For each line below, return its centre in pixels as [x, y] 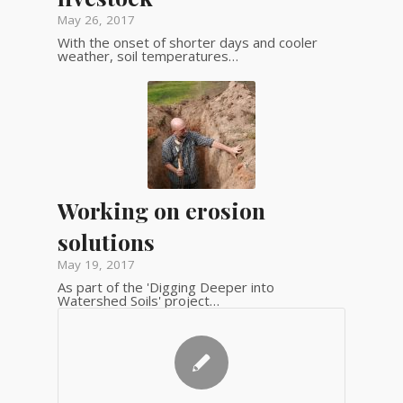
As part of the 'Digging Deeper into [166, 287]
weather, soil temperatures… [148, 55]
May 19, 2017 [96, 264]
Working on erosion [161, 210]
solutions [106, 241]
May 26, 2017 [96, 19]
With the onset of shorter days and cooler [187, 42]
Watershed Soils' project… [138, 300]
